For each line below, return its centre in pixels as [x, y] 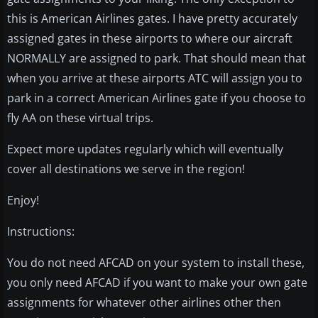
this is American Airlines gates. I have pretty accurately [152, 19]
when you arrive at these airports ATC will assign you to [155, 78]
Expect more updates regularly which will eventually [145, 149]
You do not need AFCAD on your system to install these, [156, 263]
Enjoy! [23, 201]
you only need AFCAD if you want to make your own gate [157, 283]
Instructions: [41, 232]
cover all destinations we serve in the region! [126, 169]
